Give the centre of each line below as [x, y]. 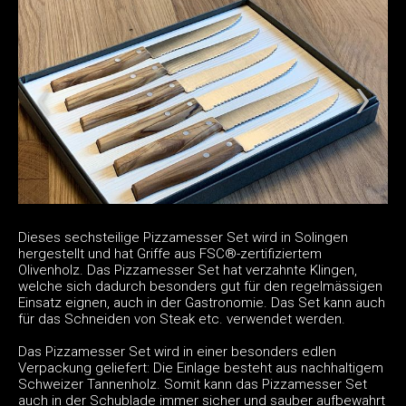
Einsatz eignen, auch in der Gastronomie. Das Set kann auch [202, 302]
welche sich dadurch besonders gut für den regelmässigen [200, 286]
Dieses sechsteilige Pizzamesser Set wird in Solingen [183, 237]
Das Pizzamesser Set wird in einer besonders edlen [177, 351]
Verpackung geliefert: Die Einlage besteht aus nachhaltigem [201, 367]
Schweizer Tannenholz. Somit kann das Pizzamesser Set [193, 384]
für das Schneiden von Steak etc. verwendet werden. [182, 319]
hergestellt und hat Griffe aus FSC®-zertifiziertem [170, 253]
